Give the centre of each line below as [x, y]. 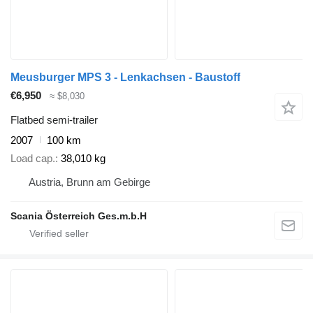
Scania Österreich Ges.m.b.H [79, 216]
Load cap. [33, 159]
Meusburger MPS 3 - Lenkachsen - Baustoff [125, 78]
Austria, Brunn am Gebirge [89, 182]
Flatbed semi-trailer [54, 119]
